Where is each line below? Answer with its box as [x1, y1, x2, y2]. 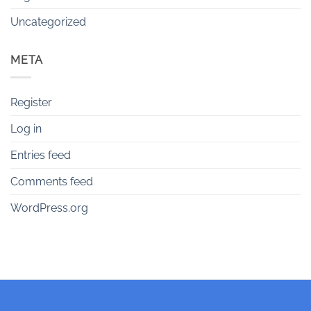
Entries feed [10, 148, 71, 162]
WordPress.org [10, 201, 88, 215]
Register [10, 95, 52, 109]
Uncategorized [10, 15, 86, 29]
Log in [10, 121, 42, 135]
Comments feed [10, 174, 93, 188]
